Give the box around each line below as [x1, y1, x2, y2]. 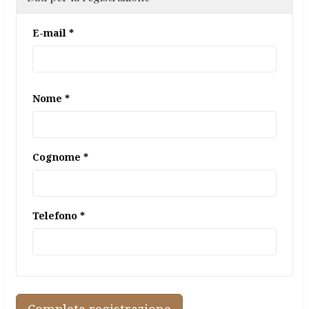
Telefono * [32, 209, 85, 222]
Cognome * [32, 150, 88, 163]
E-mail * [32, 26, 74, 39]
